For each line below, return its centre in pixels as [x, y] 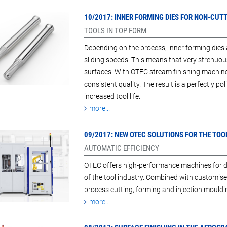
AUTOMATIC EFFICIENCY [121, 149]
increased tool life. [112, 97]
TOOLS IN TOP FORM [115, 31]
